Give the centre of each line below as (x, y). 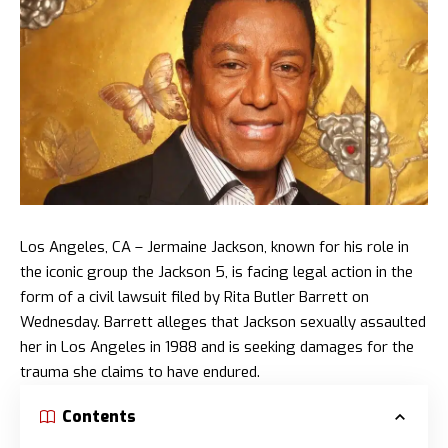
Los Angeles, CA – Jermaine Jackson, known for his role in (214, 247)
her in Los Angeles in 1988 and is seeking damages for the (217, 347)
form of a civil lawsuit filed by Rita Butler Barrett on (194, 297)
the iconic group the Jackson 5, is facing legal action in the (216, 272)
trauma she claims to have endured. (140, 372)
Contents (99, 417)
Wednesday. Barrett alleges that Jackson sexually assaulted (223, 322)
